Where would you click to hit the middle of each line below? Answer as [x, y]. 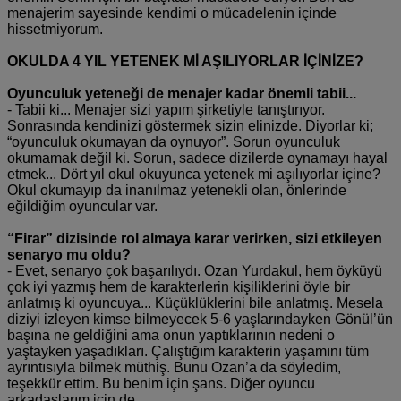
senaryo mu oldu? [69, 254]
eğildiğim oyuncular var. [82, 206]
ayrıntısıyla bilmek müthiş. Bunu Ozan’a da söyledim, [174, 367]
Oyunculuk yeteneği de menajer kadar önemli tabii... [182, 93]
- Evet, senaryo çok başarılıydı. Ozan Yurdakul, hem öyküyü [195, 270]
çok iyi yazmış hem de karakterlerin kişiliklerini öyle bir [179, 286]
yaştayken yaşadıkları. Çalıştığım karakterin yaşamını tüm [188, 351]
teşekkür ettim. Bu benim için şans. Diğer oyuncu [161, 383]
